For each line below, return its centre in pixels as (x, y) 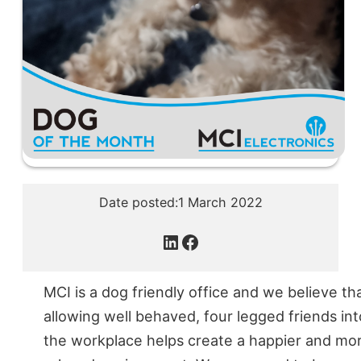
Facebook (224, 241)
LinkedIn (199, 241)
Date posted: (138, 202)
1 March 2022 (220, 202)
